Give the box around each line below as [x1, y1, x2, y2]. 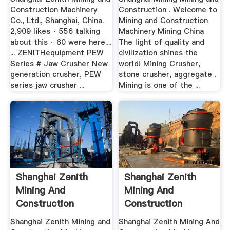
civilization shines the [119, 47, 198, 58]
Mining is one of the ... [119, 80, 200, 90]
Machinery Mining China [119, 26, 204, 36]
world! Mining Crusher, [119, 58, 201, 69]
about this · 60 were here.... [10, 36, 111, 47]
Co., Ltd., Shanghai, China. [10, 15, 104, 26]
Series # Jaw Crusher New [10, 58, 108, 69]
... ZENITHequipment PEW [10, 47, 104, 58]
